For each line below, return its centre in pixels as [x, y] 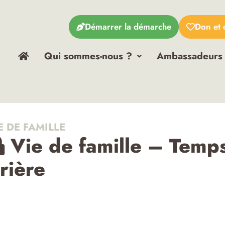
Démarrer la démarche [128, 27]
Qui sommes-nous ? [88, 56]
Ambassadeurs [190, 56]
